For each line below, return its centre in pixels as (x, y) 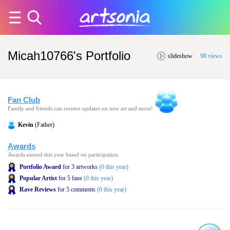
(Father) (44, 125)
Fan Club (24, 100)
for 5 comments (76, 189)
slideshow (180, 56)
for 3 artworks (79, 167)
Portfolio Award (40, 167)
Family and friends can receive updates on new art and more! (80, 108)
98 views (211, 56)
